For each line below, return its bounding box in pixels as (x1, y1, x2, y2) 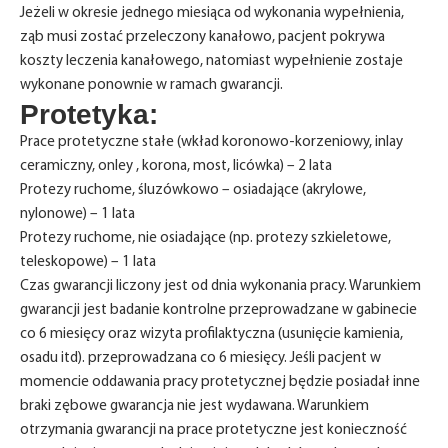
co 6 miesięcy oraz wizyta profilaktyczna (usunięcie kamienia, (20, 327, 403, 342)
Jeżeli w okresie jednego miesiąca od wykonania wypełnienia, (20, 6, 404, 21)
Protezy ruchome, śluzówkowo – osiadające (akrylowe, (20, 183, 366, 198)
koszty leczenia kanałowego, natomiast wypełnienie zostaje (20, 54, 403, 69)
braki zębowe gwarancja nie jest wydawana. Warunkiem (20, 399, 369, 414)
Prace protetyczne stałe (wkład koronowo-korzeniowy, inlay (20, 135, 403, 150)
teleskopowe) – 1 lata (20, 255, 156, 270)
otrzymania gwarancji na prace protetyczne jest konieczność (20, 423, 407, 438)
